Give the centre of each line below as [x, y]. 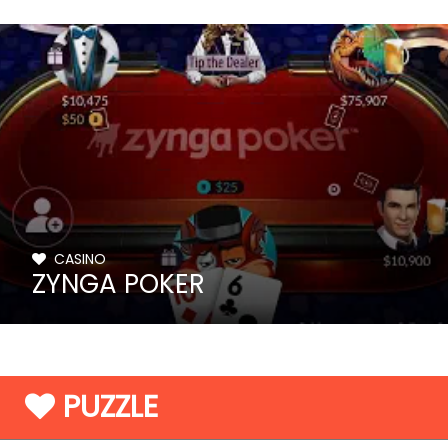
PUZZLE [106, 407]
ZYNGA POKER [119, 284]
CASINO [76, 259]
